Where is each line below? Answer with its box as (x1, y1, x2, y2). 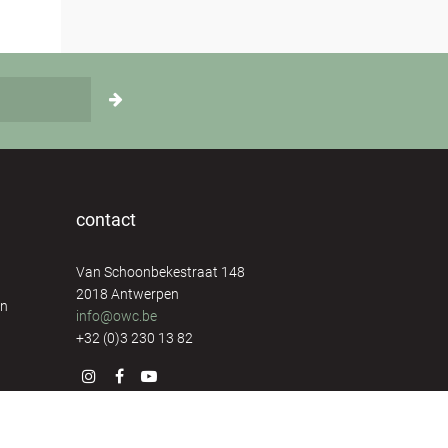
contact (76, 209, 136, 230)
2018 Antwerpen (76, 286, 179, 302)
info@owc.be (76, 308, 157, 324)
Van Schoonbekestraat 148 (76, 264, 245, 280)
